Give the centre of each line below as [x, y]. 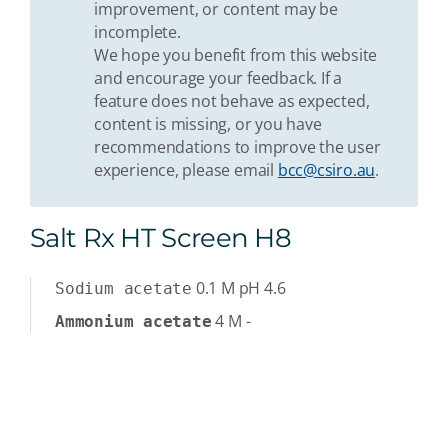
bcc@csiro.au [326, 169]
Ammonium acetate [133, 321]
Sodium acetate [124, 288]
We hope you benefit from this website [236, 54]
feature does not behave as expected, [232, 100]
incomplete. [137, 31]
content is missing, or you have [208, 123]
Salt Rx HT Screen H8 [160, 237]
